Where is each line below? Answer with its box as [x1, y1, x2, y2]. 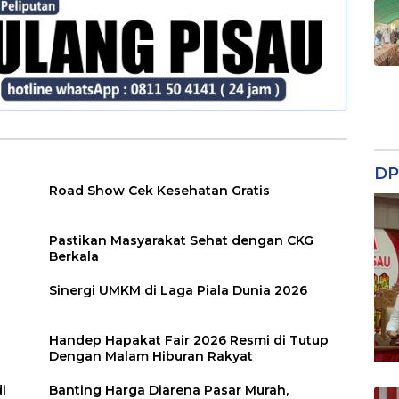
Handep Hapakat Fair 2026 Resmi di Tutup [49, 332, 330, 349]
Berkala [49, 248, 100, 265]
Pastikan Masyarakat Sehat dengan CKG [49, 232, 314, 249]
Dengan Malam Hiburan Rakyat [49, 348, 254, 365]
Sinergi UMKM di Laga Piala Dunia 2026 [49, 282, 308, 299]
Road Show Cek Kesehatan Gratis [49, 183, 271, 199]
